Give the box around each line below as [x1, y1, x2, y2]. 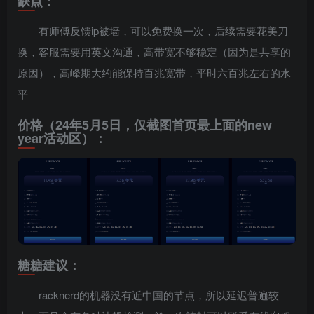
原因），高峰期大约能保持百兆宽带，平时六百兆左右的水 [18, 64, 291, 80]
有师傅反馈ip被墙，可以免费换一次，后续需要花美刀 [39, 22, 288, 38]
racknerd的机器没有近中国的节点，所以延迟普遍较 [39, 287, 279, 303]
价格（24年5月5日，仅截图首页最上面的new [18, 115, 272, 134]
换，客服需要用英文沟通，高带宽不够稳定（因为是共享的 [18, 43, 291, 59]
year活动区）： [18, 128, 107, 147]
